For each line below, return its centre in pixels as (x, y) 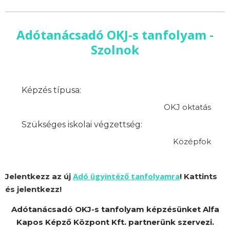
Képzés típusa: (52, 90)
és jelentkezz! (33, 189)
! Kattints (198, 176)
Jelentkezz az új (39, 176)
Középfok (192, 142)
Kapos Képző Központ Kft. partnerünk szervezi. (115, 222)
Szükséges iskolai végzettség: (82, 124)
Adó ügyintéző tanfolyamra (126, 176)
